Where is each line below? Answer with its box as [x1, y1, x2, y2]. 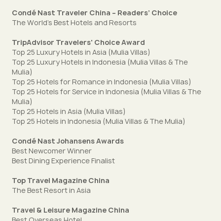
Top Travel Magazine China [12, 176, 110, 185]
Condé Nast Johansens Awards [12, 136, 124, 146]
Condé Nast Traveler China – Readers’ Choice [12, 8, 177, 17]
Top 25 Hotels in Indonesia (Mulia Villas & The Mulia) [12, 116, 185, 126]
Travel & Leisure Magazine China [12, 205, 129, 215]
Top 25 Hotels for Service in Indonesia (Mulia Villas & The [12, 87, 201, 96]
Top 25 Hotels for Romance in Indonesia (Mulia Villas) [12, 77, 191, 86]
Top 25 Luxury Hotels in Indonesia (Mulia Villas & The [12, 57, 188, 67]
